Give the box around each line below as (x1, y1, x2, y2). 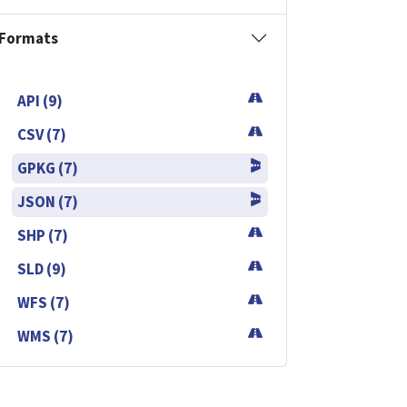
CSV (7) (17, 124, 66, 144)
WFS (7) (17, 292, 70, 313)
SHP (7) (17, 224, 68, 245)
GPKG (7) (17, 157, 78, 178)
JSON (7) (17, 191, 78, 212)
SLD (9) (17, 258, 66, 279)
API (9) (17, 90, 63, 111)
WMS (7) (17, 325, 74, 346)
